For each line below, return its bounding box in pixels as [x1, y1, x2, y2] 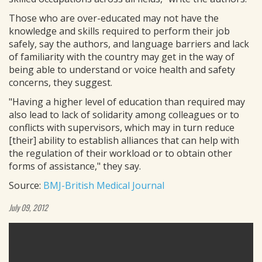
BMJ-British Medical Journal [43, 179, 164, 192]
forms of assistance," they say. [9, 160, 141, 173]
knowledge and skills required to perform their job [9, 25, 230, 37]
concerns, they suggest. [9, 76, 112, 89]
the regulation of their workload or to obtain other [9, 147, 232, 160]
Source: [9, 179, 43, 192]
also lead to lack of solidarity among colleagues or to [9, 108, 239, 121]
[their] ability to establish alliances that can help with [9, 134, 239, 147]
